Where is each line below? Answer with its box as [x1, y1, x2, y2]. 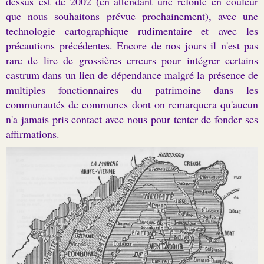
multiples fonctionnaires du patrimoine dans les [6, 82, 258, 97]
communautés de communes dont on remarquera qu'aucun [6, 97, 258, 111]
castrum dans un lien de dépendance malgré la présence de [6, 67, 258, 82]
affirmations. [6, 126, 60, 141]
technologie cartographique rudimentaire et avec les [6, 23, 258, 38]
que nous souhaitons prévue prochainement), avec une [6, 8, 258, 23]
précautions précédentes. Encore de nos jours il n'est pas [6, 38, 258, 52]
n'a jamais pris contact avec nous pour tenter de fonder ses [6, 111, 258, 126]
